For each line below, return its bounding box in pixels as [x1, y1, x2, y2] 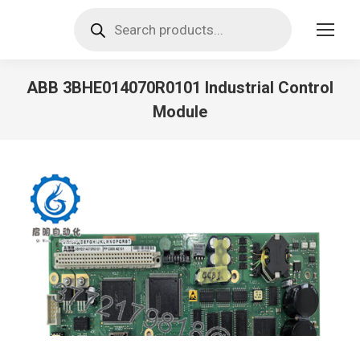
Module [153, 102, 207, 121]
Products [73, 6, 125, 21]
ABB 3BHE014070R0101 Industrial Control [27, 78, 333, 97]
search [73, 18, 111, 34]
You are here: [180, 126, 252, 141]
